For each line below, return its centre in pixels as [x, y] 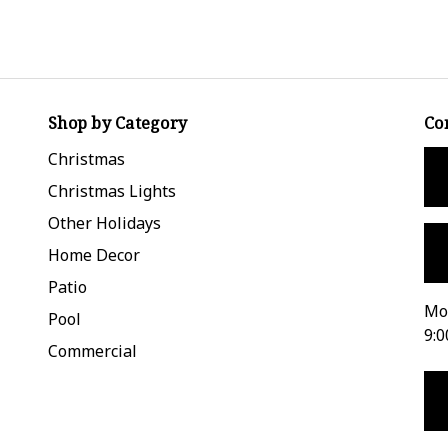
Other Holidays [104, 222]
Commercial [92, 350]
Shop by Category [117, 122]
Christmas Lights [112, 190]
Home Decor [94, 254]
